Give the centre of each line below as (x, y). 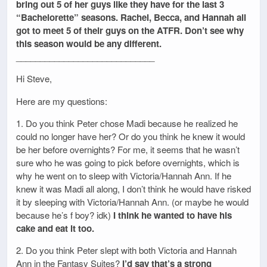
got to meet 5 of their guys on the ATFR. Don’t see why (130, 31)
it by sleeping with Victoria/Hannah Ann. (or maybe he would (132, 201)
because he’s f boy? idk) (65, 215)
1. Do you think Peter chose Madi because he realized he (127, 123)
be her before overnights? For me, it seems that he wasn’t (128, 149)
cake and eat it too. (55, 228)
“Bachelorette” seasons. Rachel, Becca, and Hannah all (131, 18)
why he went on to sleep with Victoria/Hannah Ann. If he (124, 175)
